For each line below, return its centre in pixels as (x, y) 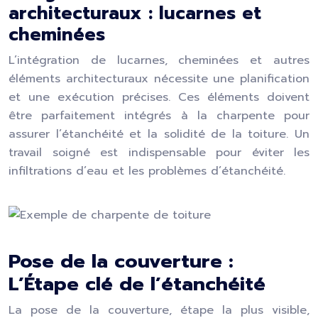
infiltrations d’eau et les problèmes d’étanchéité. (147, 171)
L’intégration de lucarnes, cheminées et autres (159, 60)
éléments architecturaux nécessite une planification (159, 79)
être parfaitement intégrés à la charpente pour (159, 116)
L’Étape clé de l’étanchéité (137, 284)
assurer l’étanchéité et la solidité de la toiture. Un (159, 134)
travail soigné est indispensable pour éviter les (159, 153)
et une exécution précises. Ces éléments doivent (159, 97)
